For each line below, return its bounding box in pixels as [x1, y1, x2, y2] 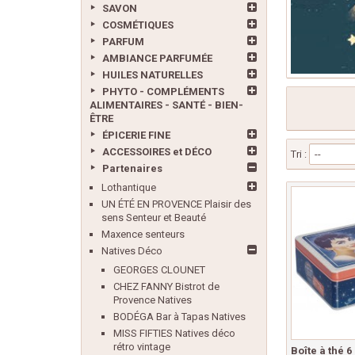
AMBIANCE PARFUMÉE [102, 52, 212, 64]
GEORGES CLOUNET [113, 264, 205, 276]
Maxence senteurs [101, 228, 185, 240]
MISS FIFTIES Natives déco [113, 327, 235, 339]
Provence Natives [113, 294, 192, 306]
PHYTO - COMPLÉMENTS [102, 86, 224, 97]
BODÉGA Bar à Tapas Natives [113, 311, 246, 323]
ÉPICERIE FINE [102, 129, 170, 141]
